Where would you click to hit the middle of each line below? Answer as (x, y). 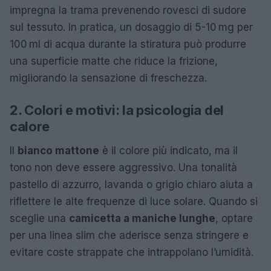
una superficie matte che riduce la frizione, (114, 61)
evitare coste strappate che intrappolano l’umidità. (132, 253)
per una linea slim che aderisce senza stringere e (129, 236)
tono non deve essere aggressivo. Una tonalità (123, 168)
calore (30, 127)
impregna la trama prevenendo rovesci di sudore (128, 11)
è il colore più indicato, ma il (168, 151)
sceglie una (39, 219)
